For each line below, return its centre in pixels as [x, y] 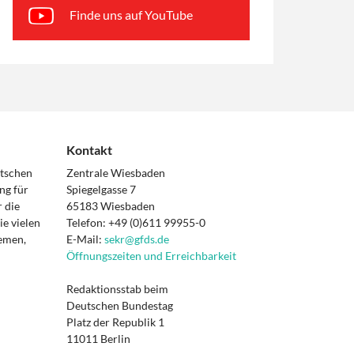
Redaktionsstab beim [117, 289]
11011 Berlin [98, 339]
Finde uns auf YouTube [131, 15]
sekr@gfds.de [136, 239]
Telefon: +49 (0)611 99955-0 [136, 223]
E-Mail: [85, 239]
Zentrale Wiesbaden [115, 173]
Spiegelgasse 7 [101, 190]
